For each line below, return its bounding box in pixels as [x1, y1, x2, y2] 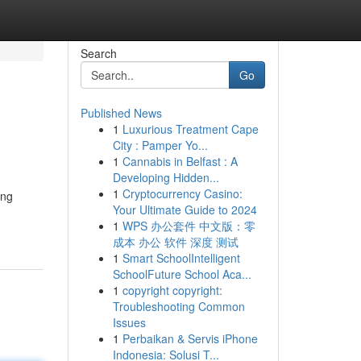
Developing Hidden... [112, 169, 219, 185]
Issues [112, 314, 146, 330]
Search [80, 45, 117, 61]
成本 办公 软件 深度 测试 [112, 234, 239, 250]
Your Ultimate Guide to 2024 [112, 201, 257, 218]
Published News [80, 105, 162, 121]
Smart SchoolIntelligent [122, 250, 240, 266]
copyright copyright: [122, 282, 222, 298]
